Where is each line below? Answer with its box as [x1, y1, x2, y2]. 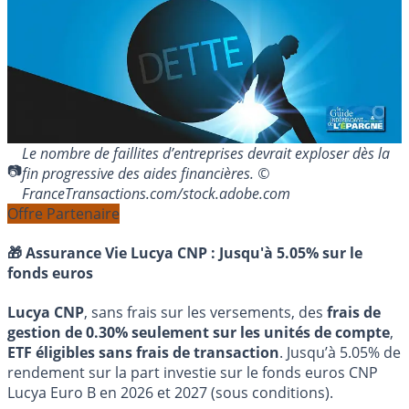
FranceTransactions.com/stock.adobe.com [22, 183, 290, 204]
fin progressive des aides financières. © [22, 163, 269, 184]
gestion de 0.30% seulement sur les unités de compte [7, 322, 390, 343]
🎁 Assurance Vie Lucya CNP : [7, 243, 219, 264]
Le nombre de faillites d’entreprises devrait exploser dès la [22, 142, 390, 163]
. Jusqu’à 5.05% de [279, 342, 401, 363]
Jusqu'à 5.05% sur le [219, 243, 362, 264]
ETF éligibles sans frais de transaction [7, 342, 279, 363]
